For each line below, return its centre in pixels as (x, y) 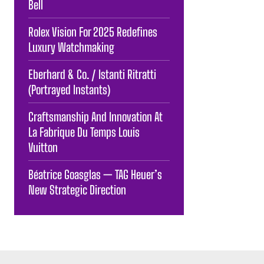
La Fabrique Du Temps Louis (84, 132)
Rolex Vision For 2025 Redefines (93, 32)
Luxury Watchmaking (71, 47)
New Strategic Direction (77, 189)
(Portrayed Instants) (69, 89)
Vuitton (43, 147)
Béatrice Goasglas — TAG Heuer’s (95, 174)
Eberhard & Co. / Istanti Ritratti (92, 74)
